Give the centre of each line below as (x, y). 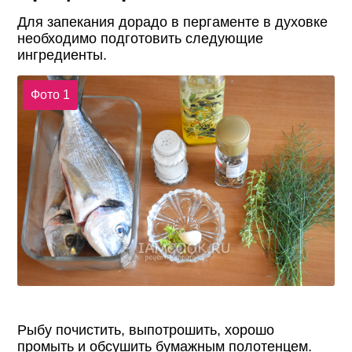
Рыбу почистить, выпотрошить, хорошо (146, 330)
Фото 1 (50, 95)
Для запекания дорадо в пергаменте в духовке (173, 22)
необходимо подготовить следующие (141, 38)
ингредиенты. (62, 55)
